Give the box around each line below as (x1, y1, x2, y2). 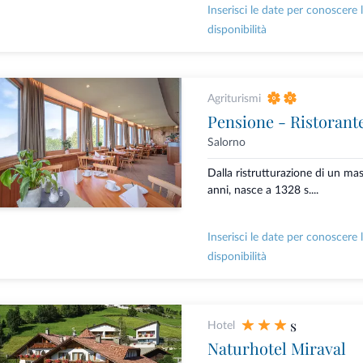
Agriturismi (207, 93, 261, 105)
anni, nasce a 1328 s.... (207, 185, 318, 197)
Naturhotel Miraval (207, 337, 346, 360)
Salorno (207, 137, 246, 149)
